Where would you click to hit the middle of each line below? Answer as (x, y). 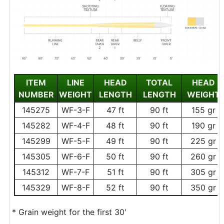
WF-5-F (75, 141)
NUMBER (36, 94)
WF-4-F (75, 125)
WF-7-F (75, 172)
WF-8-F (75, 187)
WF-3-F (75, 110)
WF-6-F (75, 156)
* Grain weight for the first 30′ (69, 212)
